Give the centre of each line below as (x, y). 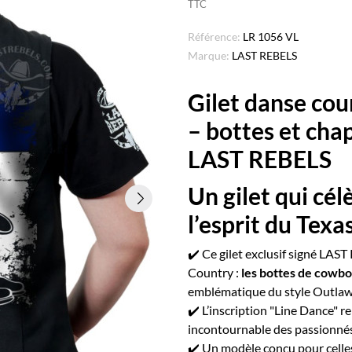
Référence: (214, 37)
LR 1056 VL (271, 37)
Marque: (209, 55)
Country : (214, 272)
